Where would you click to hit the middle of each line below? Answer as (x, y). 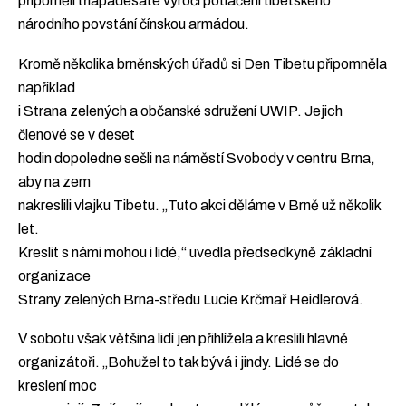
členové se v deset (77, 134)
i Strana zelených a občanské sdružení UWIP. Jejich (180, 111)
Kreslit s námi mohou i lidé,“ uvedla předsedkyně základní (195, 252)
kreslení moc (58, 386)
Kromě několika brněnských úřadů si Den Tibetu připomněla (203, 63)
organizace (54, 275)
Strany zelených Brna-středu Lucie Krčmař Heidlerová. (191, 299)
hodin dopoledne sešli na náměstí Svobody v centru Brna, (197, 158)
